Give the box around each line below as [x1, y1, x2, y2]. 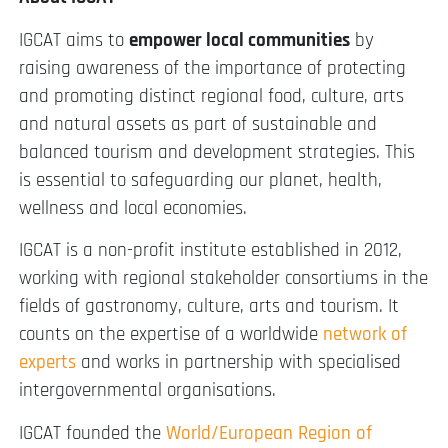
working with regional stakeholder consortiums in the [19, 266, 428, 292]
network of [323, 322, 407, 348]
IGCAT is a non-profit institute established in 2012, [19, 238, 402, 264]
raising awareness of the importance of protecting [19, 55, 406, 81]
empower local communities [129, 27, 350, 53]
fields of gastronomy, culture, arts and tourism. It [19, 294, 399, 320]
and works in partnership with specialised [76, 350, 401, 376]
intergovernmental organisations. [19, 378, 276, 404]
